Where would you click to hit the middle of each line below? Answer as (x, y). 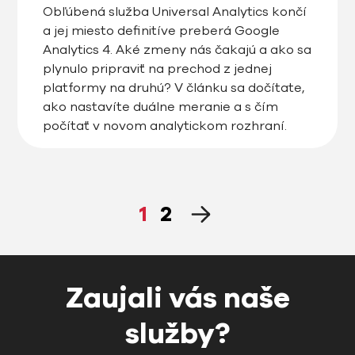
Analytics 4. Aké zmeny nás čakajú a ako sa (177, 50)
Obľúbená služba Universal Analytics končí (175, 12)
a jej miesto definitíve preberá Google (162, 31)
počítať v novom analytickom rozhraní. (165, 126)
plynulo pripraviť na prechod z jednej (158, 69)
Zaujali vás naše (177, 299)
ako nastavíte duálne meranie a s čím (161, 107)
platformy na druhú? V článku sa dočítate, (174, 88)
